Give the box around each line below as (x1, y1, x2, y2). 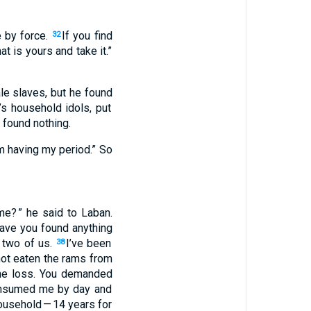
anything (68, 221, 112, 235)
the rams (40, 252, 86, 265)
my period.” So (39, 143, 112, 156)
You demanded (39, 267, 112, 280)
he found (66, 86, 112, 99)
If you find (62, 29, 112, 42)
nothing (30, 117, 69, 130)
